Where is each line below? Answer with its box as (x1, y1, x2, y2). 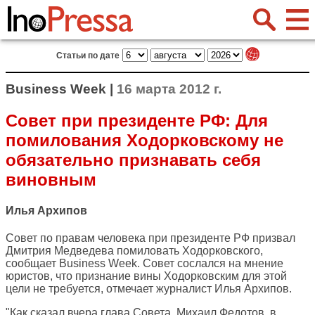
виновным (6, 169, 96, 189)
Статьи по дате (56, 51, 120, 60)
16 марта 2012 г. (117, 82, 221, 96)
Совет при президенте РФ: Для (6, 110, 268, 130)
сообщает (6, 257, 59, 270)
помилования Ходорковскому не (6, 130, 283, 150)
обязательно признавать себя (6, 150, 261, 169)
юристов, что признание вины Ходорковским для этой (6, 270, 287, 283)
